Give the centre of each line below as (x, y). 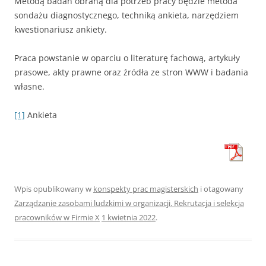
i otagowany (221, 189)
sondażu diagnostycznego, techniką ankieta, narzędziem (126, 15)
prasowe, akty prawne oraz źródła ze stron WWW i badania (131, 72)
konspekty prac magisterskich (146, 189)
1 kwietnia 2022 (129, 217)
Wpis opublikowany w (54, 189)
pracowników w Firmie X (57, 217)
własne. (29, 86)
